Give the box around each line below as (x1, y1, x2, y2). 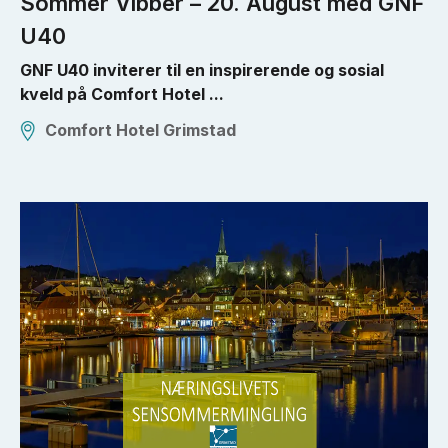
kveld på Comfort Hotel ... (20, 83, 224, 104)
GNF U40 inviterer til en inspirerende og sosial (20, 59, 384, 80)
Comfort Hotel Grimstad (45, 119, 236, 140)
